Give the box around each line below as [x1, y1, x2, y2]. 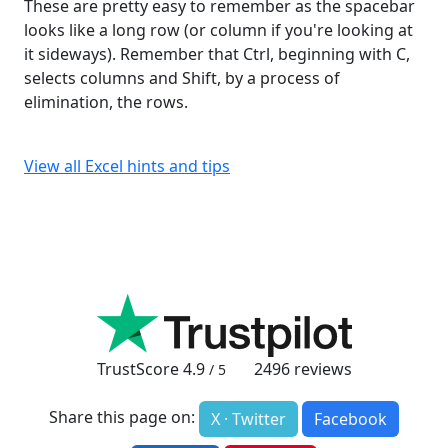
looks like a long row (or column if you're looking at [24, 19, 413, 42]
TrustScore [96, 358, 183, 381]
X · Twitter [211, 408, 286, 431]
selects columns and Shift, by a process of [24, 67, 340, 90]
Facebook [314, 408, 387, 431]
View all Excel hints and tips [24, 155, 230, 178]
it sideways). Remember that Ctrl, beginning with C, [24, 43, 410, 66]
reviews [289, 358, 352, 381]
